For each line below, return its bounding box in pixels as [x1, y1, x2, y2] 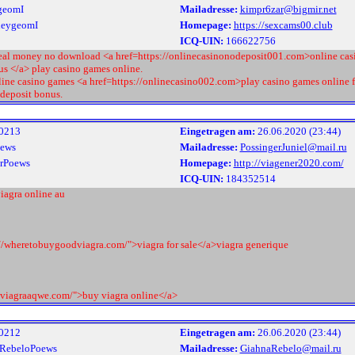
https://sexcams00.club [233, 19, 333, 31]
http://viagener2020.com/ [233, 157, 344, 169]
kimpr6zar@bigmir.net [239, 3, 337, 15]
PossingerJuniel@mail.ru [239, 141, 347, 153]
